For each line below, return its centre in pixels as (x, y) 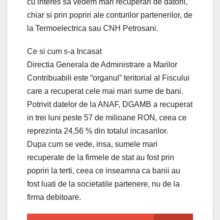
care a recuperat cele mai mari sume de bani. (105, 91)
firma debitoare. (54, 197)
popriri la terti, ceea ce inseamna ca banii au (104, 170)
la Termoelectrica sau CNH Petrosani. (93, 28)
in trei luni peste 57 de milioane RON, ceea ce (107, 117)
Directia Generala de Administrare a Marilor (102, 64)
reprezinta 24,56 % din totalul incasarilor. (97, 131)
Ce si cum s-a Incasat (64, 51)
